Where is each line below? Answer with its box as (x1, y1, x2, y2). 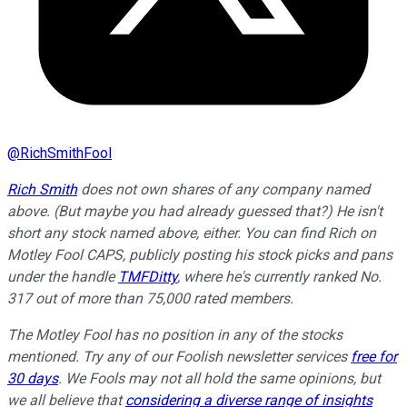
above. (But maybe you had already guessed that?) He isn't (7, 203, 382, 221)
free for (351, 348, 397, 366)
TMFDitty (118, 268, 177, 286)
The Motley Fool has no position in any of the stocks (7, 326, 342, 344)
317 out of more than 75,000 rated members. (7, 290, 293, 308)
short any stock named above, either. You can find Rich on (7, 224, 376, 243)
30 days (7, 370, 58, 388)
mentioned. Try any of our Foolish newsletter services (7, 348, 351, 366)
